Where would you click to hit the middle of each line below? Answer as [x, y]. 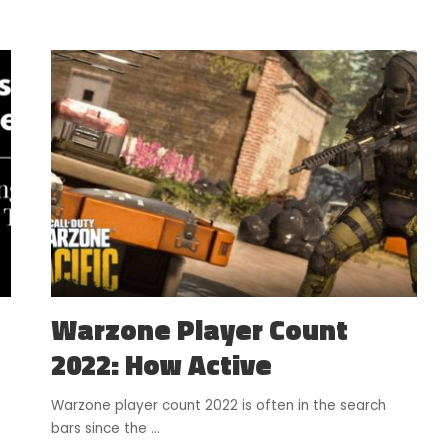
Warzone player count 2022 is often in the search [218, 406]
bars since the [100, 429]
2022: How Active [161, 365]
